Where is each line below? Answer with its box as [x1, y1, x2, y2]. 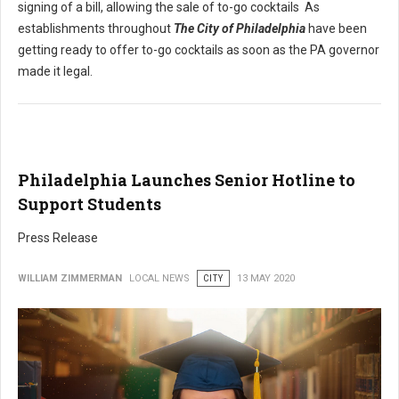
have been [308, 20, 367, 36]
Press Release [18, 230, 98, 245]
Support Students [18, 192, 161, 215]
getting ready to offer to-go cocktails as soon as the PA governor [18, 42, 379, 57]
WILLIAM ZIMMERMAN [18, 272, 122, 284]
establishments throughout [18, 20, 171, 36]
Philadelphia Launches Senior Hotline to [18, 168, 355, 191]
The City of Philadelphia [171, 20, 305, 36]
